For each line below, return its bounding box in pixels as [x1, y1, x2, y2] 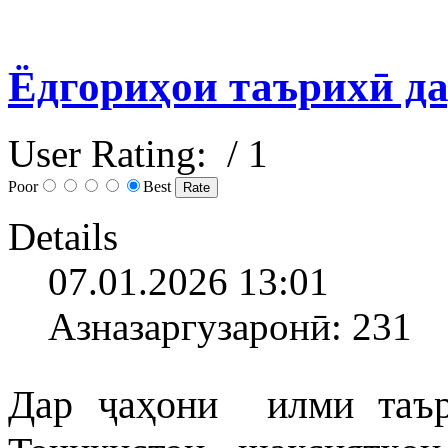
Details [8, 214, 118, 258]
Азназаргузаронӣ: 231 [48, 304, 412, 348]
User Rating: [8, 131, 217, 175]
